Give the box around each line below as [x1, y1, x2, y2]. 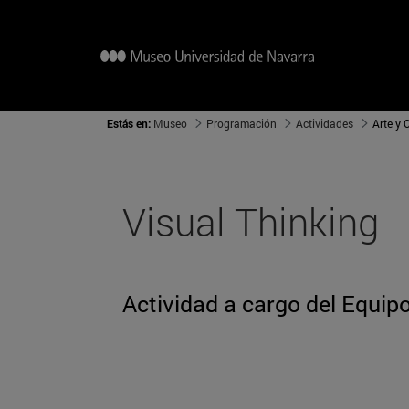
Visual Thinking [122, 196, 379, 247]
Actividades [296, 116, 353, 131]
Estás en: [107, 116, 153, 131]
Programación [206, 116, 277, 131]
